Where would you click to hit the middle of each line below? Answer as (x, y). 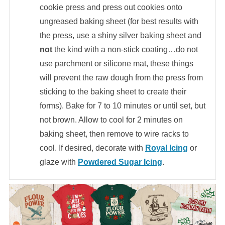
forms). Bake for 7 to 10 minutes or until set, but (122, 105)
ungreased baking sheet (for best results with (119, 21)
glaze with (59, 162)
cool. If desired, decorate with (92, 148)
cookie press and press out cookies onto (111, 7)
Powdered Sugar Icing (120, 162)
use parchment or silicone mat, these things (116, 63)
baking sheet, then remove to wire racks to (114, 134)
